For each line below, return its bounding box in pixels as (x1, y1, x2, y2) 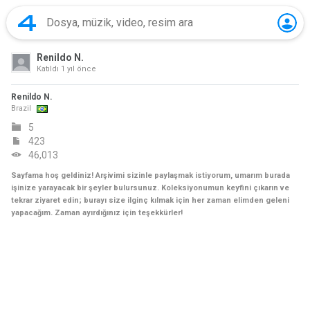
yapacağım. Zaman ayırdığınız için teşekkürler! (11, 208, 183, 217)
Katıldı (37, 64, 61, 73)
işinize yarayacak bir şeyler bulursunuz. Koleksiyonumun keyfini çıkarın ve (11, 183, 289, 192)
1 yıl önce (61, 64, 96, 73)
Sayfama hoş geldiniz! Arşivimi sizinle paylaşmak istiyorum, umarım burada (11, 171, 290, 180)
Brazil (11, 104, 31, 113)
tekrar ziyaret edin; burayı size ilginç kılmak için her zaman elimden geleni (11, 196, 289, 205)
